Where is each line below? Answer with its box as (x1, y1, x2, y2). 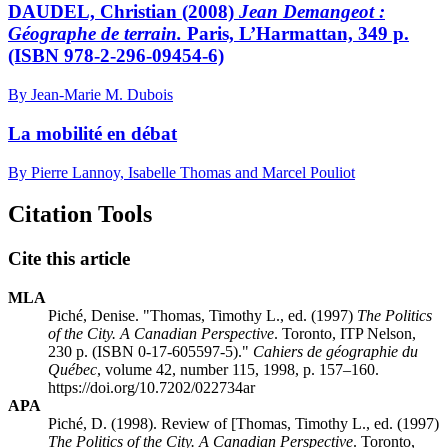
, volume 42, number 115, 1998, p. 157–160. (97, 361, 379, 379)
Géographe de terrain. (8, 23, 182, 45)
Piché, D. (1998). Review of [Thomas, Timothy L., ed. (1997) (48, 415, 439, 433)
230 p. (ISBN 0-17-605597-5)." (48, 343, 253, 361)
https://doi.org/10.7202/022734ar (48, 379, 255, 397)
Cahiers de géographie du (253, 343, 418, 361)
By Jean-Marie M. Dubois (8, 86, 173, 104)
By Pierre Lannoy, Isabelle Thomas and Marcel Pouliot (8, 163, 355, 181)
